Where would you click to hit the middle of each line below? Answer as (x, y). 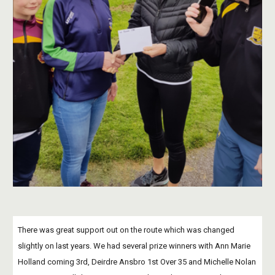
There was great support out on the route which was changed (126, 230)
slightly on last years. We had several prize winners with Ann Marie (134, 246)
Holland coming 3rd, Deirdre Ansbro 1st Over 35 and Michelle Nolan (137, 262)
